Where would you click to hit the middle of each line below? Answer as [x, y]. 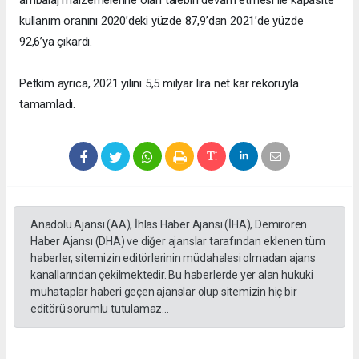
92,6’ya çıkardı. [56, 42]
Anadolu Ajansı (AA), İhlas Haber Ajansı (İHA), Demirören [169, 225]
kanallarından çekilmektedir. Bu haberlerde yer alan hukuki [172, 275]
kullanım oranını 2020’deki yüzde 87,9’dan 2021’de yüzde [161, 21]
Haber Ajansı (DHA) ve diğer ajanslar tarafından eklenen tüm [178, 242]
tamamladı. [48, 105]
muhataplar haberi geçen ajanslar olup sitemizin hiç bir [164, 292]
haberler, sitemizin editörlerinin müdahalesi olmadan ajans [173, 258]
